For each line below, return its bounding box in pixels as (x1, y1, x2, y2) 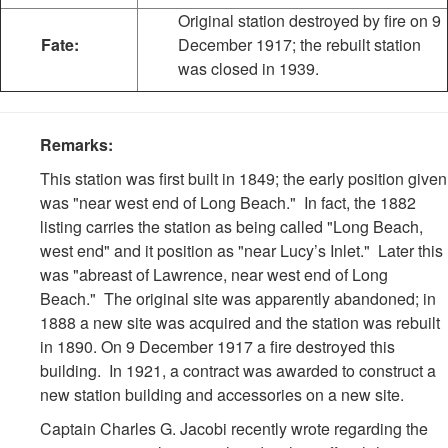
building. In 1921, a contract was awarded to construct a (40, 359, 436, 382)
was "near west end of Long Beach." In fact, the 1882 (40, 191, 416, 214)
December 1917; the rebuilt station (178, 33, 421, 56)
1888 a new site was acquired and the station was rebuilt (40, 311, 440, 334)
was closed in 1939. (178, 57, 319, 80)
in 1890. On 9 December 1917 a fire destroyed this (40, 335, 395, 358)
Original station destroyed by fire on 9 (178, 9, 441, 32)
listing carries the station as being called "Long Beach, (40, 215, 423, 238)
